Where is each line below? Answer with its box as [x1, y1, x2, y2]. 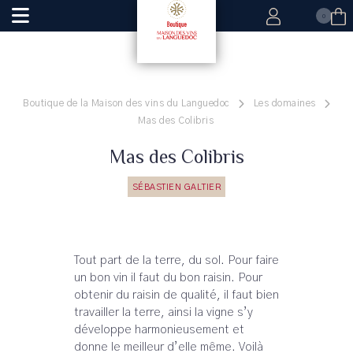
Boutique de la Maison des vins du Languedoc [23, 98, 230, 108]
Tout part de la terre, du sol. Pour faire [74, 255, 279, 266]
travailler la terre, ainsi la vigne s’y [74, 307, 253, 318]
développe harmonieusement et [74, 324, 244, 336]
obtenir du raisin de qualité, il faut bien [74, 289, 279, 301]
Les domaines [253, 98, 316, 108]
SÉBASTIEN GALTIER [132, 183, 221, 191]
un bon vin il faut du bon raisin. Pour [74, 272, 262, 284]
